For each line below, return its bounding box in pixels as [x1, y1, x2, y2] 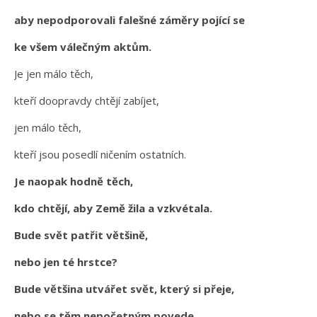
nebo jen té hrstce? [14, 254, 117, 269]
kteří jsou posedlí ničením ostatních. [14, 146, 186, 161]
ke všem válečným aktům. [14, 39, 151, 54]
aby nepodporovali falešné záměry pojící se [14, 12, 245, 27]
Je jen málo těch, [14, 66, 93, 81]
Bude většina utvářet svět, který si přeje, [14, 281, 234, 296]
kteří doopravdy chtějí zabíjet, [14, 93, 159, 108]
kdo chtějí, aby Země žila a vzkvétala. [14, 200, 212, 215]
